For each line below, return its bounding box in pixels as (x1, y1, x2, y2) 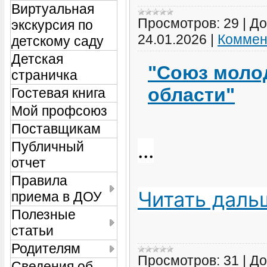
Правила (11, 172, 67, 188)
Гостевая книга (11, 85, 105, 101)
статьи (11, 222, 54, 238)
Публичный (11, 138, 84, 154)
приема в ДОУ (11, 188, 102, 204)
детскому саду (11, 33, 104, 49)
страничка (11, 67, 77, 83)
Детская (11, 51, 63, 67)
